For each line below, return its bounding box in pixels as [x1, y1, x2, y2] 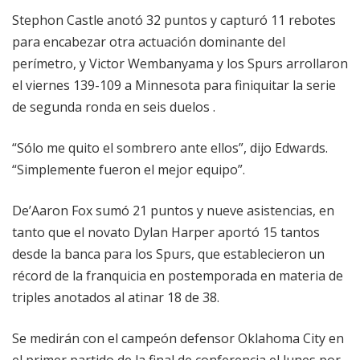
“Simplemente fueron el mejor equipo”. [12, 161, 245, 179]
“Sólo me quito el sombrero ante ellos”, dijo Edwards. [12, 139, 328, 157]
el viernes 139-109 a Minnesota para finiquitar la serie [12, 76, 336, 95]
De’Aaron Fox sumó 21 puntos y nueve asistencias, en [12, 202, 334, 220]
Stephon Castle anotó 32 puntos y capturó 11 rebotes [12, 11, 336, 30]
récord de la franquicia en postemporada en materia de [12, 267, 343, 285]
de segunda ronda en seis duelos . [12, 98, 215, 117]
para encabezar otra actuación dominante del [12, 33, 285, 51]
